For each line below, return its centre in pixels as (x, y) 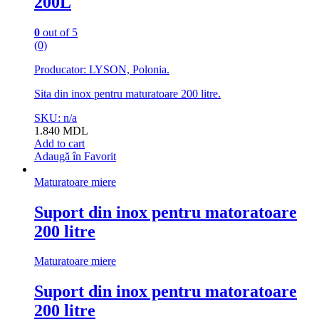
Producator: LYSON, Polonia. (102, 69)
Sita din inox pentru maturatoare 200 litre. (127, 93)
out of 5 (59, 32)
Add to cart (59, 143)
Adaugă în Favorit (75, 156)
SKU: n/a (56, 117)
